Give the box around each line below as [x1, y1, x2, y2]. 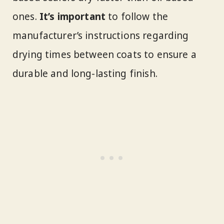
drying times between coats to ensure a [12, 47, 196, 61]
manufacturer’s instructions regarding [12, 28, 189, 42]
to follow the [105, 9, 168, 23]
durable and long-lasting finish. [12, 66, 157, 80]
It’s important [39, 9, 106, 23]
